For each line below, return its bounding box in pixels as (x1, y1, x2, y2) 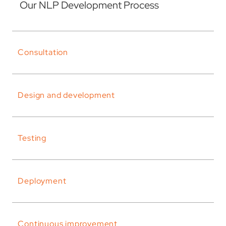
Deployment (18, 176, 67, 187)
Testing (18, 133, 47, 144)
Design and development (18, 90, 116, 101)
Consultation (18, 47, 69, 58)
